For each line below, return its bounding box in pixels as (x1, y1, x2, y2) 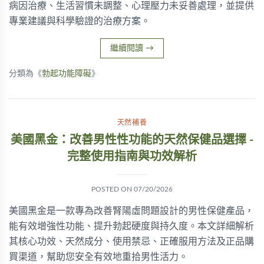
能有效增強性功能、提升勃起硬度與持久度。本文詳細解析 (9, 222, 254, 231)
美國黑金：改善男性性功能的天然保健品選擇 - (11, 134, 253, 146)
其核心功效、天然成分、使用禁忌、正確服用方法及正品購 (9, 237, 254, 246)
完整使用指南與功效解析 (67, 151, 197, 163)
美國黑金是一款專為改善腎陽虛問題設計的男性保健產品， (9, 206, 254, 216)
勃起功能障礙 (42, 70, 91, 78)
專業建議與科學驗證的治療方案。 (9, 16, 150, 26)
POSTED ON (91, 186, 134, 193)
